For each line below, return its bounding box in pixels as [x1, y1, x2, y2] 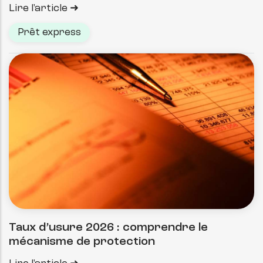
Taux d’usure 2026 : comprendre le [9, 221, 208, 234]
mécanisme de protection [9, 235, 155, 248]
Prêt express [18, 28, 81, 38]
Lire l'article [9, 3, 68, 14]
